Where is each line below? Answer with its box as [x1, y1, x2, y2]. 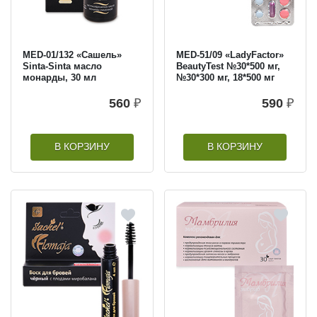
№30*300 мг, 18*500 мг [175, 71, 275, 83]
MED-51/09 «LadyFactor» [175, 49, 284, 60]
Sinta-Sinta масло [23, 60, 102, 71]
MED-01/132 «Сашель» [23, 49, 122, 60]
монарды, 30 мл [23, 71, 96, 83]
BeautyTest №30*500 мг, [175, 60, 280, 71]
